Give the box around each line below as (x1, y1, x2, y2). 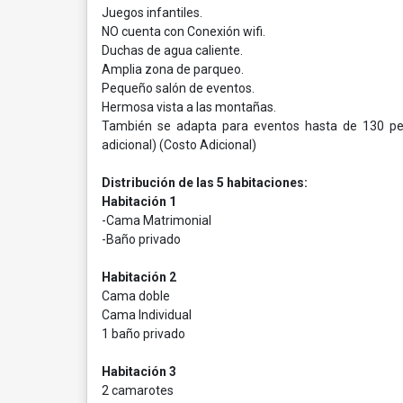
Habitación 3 (102, 364, 176, 379)
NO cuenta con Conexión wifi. (102, 24, 265, 39)
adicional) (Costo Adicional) (102, 138, 256, 152)
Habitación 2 (102, 270, 176, 284)
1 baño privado (102, 327, 185, 341)
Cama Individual (102, 308, 192, 322)
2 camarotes (102, 383, 176, 398)
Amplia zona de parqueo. (102, 62, 244, 76)
